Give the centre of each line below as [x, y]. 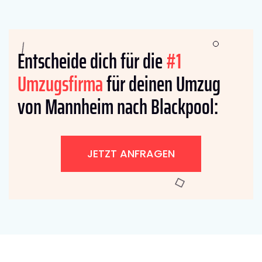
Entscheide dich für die [92, 61]
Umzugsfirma [60, 84]
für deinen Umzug [162, 84]
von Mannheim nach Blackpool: [118, 106]
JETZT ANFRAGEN [131, 153]
